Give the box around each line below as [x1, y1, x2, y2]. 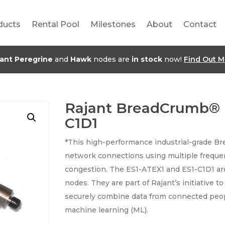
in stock [132, 55, 162, 64]
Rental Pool [32, 20, 80, 29]
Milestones [90, 20, 136, 29]
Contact [183, 20, 217, 29]
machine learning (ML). [65, 205, 149, 214]
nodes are [91, 55, 132, 64]
